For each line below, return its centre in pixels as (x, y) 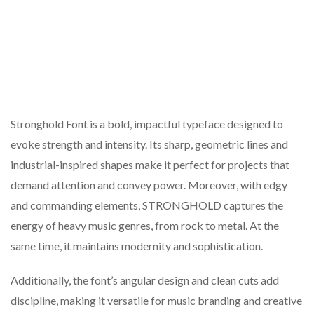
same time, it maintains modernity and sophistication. (137, 246)
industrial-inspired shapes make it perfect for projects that (150, 165)
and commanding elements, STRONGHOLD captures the (147, 205)
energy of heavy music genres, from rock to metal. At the (145, 226)
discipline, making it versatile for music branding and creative (156, 301)
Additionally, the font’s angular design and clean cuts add (145, 280)
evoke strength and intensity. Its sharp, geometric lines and (149, 144)
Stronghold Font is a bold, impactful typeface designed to (147, 124)
